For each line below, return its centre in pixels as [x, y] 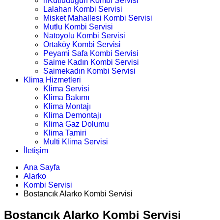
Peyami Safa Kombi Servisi [91, 53]
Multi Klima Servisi [76, 142]
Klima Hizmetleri [52, 80]
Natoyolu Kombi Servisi [84, 36]
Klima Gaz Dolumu [76, 124]
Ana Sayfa [42, 167]
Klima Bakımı [66, 97]
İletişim [36, 151]
